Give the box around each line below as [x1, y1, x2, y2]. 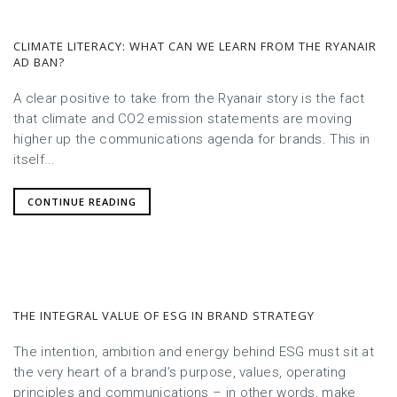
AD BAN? [13, 53, 65, 70]
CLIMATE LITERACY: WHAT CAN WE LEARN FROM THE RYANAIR [13, 37, 377, 54]
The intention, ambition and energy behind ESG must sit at [13, 343, 375, 360]
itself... [13, 151, 56, 167]
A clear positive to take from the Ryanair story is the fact [13, 90, 365, 106]
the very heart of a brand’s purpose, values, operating [13, 363, 346, 380]
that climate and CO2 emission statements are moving [13, 110, 353, 127]
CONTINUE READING [27, 194, 136, 208]
